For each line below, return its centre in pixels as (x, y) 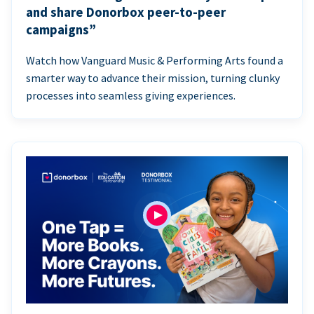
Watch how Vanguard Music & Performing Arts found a (155, 61)
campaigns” (61, 30)
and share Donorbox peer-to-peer (126, 13)
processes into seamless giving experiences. (131, 96)
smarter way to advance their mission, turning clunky (153, 78)
